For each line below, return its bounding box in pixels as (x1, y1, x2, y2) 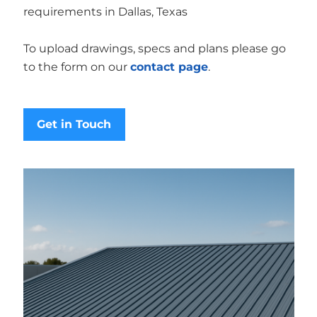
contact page (129, 59, 208, 74)
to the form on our (23, 59, 130, 74)
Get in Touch (37, 117, 111, 131)
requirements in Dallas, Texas (23, 4, 188, 18)
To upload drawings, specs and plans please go (23, 41, 286, 55)
